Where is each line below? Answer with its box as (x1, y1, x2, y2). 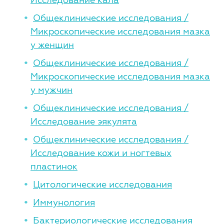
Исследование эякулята (30, 116, 137, 126)
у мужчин (30, 84, 72, 95)
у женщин (30, 39, 74, 50)
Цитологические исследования (33, 179, 172, 189)
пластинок (30, 161, 77, 171)
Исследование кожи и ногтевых (30, 147, 171, 158)
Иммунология (33, 197, 95, 207)
